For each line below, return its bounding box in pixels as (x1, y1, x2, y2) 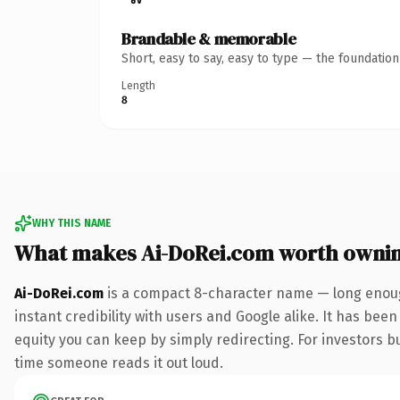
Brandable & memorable (121, 27, 296, 50)
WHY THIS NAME (32, 216, 111, 229)
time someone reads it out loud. (14, 354, 223, 371)
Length (121, 79, 155, 92)
